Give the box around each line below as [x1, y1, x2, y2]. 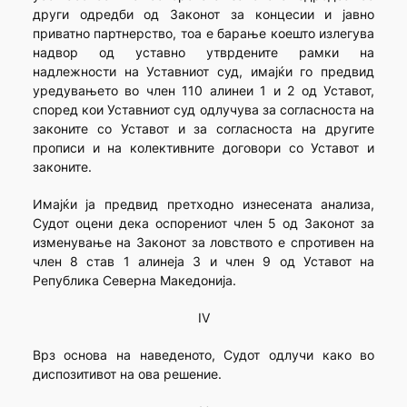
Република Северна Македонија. [32, 273, 236, 289]
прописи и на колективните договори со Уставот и [32, 140, 375, 156]
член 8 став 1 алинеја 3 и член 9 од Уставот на [32, 253, 375, 270]
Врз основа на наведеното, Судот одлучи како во [32, 347, 375, 363]
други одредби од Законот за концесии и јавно [32, 6, 375, 23]
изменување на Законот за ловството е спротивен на [32, 234, 375, 251]
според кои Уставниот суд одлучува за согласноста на [32, 102, 375, 118]
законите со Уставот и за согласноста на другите [32, 121, 375, 137]
